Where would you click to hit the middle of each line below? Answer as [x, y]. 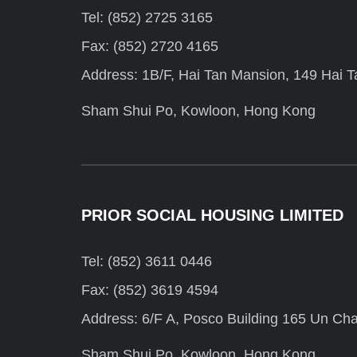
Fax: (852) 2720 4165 [150, 47]
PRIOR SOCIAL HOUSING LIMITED [212, 216]
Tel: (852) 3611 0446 [147, 262]
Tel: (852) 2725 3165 [147, 18]
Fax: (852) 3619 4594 [150, 290]
